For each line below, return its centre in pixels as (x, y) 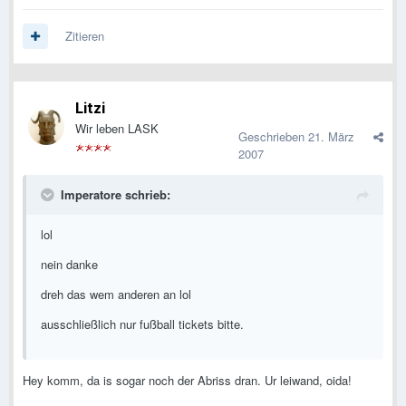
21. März (331, 137)
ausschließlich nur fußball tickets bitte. (142, 324)
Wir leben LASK (117, 129)
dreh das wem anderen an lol (116, 295)
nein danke (69, 265)
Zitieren (85, 36)
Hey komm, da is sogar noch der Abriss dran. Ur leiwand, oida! (187, 381)
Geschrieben (273, 137)
